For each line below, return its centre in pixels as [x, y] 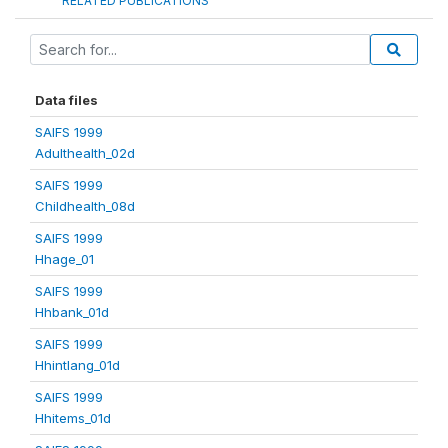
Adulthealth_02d [85, 153]
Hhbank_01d [72, 312]
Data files [66, 100]
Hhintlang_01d [77, 365]
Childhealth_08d [85, 206]
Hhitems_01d [73, 418]
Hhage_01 [64, 259]
